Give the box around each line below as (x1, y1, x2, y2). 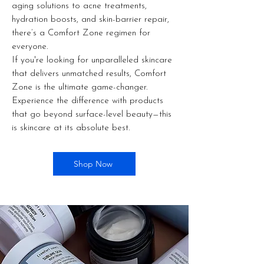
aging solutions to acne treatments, (12, 1, 147, 11)
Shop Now (74, 158, 113, 169)
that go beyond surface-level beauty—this (12, 110, 171, 119)
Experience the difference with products (12, 96, 163, 105)
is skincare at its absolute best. (12, 123, 130, 133)
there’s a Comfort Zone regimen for (12, 28, 150, 38)
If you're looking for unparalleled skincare (12, 55, 172, 65)
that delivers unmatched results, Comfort (12, 69, 166, 78)
